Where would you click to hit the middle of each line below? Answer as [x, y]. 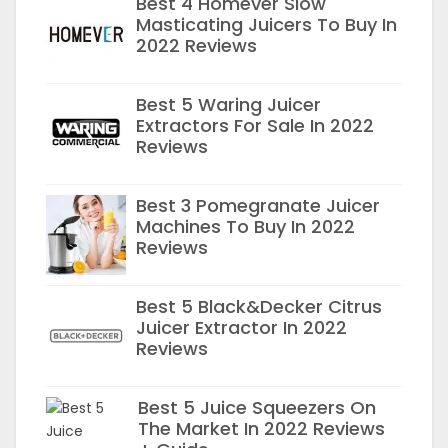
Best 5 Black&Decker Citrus [259, 306]
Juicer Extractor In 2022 [241, 327]
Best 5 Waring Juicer [228, 104]
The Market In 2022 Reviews [261, 428]
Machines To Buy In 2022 [245, 226]
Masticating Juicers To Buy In [266, 24]
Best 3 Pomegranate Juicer [258, 205]
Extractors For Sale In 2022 [255, 125]
